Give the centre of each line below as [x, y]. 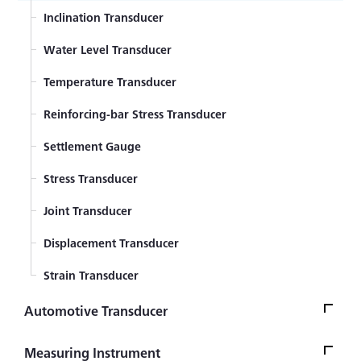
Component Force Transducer [124, 39]
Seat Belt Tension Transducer [122, 349]
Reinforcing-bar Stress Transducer [135, 113]
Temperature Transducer [110, 81]
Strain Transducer [91, 274]
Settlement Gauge [93, 145]
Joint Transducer [88, 210]
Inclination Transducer [104, 17]
